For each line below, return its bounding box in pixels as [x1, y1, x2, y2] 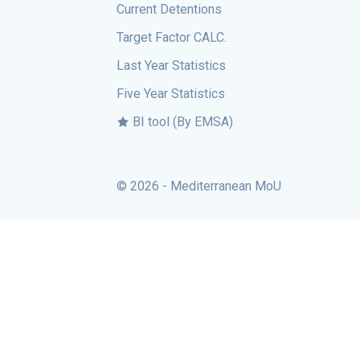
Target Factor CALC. [117, 30, 227, 46]
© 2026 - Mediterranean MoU [117, 178, 281, 194]
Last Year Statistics [117, 58, 226, 74]
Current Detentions [117, 2, 222, 18]
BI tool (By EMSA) [129, 114, 233, 130]
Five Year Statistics [117, 86, 225, 102]
